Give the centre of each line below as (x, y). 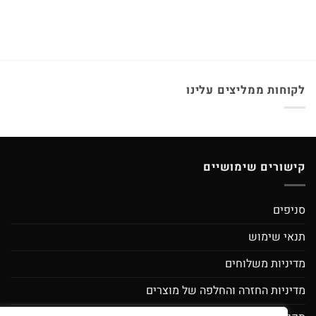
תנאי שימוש (277, 237)
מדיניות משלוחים (265, 264)
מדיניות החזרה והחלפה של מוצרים (226, 291)
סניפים (289, 210)
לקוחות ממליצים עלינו (246, 90)
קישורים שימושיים (254, 168)
